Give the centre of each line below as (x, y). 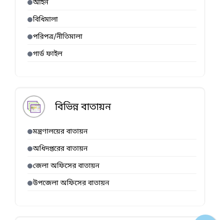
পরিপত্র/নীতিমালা (58, 37)
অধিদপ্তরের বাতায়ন (60, 149)
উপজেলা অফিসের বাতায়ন (71, 184)
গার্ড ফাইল (48, 55)
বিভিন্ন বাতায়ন (83, 108)
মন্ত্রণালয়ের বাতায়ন (60, 132)
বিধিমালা (45, 20)
